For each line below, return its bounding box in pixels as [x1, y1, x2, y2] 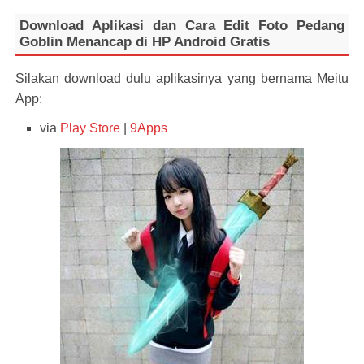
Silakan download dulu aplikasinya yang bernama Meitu [15, 71, 349, 85]
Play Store [59, 121, 120, 135]
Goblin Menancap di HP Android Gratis [19, 34, 270, 50]
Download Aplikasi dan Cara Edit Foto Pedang [19, 18, 345, 33]
